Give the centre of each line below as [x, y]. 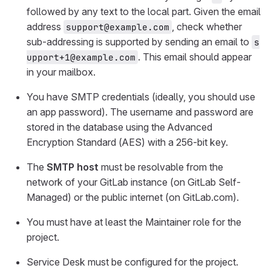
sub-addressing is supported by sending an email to [139, 42]
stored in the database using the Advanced [119, 127]
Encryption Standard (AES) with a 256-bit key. [127, 142]
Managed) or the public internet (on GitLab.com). [133, 197]
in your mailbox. [61, 72]
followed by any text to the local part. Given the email [144, 11]
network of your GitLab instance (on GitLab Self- [134, 182]
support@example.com [118, 27]
